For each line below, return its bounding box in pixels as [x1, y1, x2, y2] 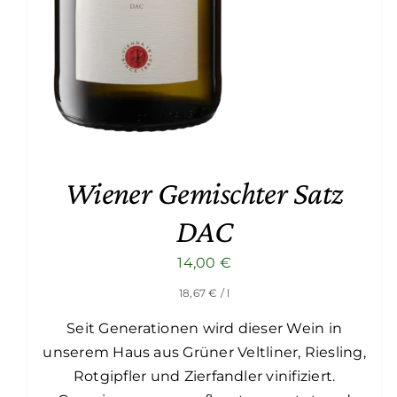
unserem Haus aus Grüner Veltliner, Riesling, [43, 344, 366, 362]
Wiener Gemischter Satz [65, 175, 344, 211]
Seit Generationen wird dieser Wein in [66, 320, 343, 338]
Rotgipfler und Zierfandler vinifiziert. [73, 368, 336, 385]
